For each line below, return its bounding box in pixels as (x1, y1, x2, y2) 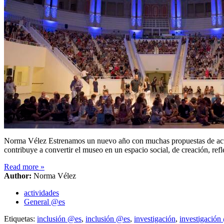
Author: (4, 171, 31, 180)
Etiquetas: (4, 214, 37, 223)
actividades (24, 188, 59, 197)
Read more (4, 162, 40, 171)
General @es (24, 197, 65, 206)
